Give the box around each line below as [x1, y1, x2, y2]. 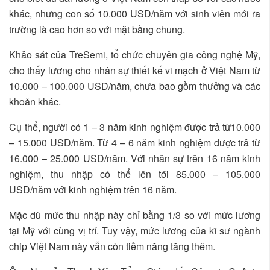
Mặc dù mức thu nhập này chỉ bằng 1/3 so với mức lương [9, 208, 260, 222]
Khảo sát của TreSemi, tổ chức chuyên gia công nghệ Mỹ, [9, 48, 260, 62]
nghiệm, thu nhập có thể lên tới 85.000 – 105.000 [9, 167, 260, 181]
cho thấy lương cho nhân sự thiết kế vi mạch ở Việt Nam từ [9, 63, 260, 78]
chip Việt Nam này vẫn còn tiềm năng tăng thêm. [9, 239, 215, 254]
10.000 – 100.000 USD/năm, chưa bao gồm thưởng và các [9, 79, 260, 93]
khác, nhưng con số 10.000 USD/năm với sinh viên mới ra [9, 7, 260, 21]
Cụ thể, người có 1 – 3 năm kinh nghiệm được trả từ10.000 [9, 120, 260, 134]
